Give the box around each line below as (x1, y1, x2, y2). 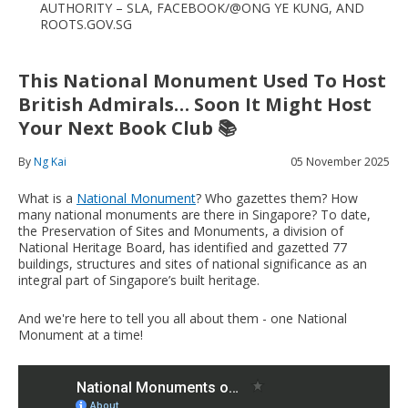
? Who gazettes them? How (196, 189, 358, 207)
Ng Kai (34, 153, 66, 169)
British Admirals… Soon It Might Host (18, 91, 372, 117)
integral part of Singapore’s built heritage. (18, 270, 260, 289)
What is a (18, 189, 76, 207)
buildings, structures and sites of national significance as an (18, 254, 367, 272)
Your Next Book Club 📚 (18, 115, 237, 140)
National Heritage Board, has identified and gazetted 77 (18, 238, 347, 256)
